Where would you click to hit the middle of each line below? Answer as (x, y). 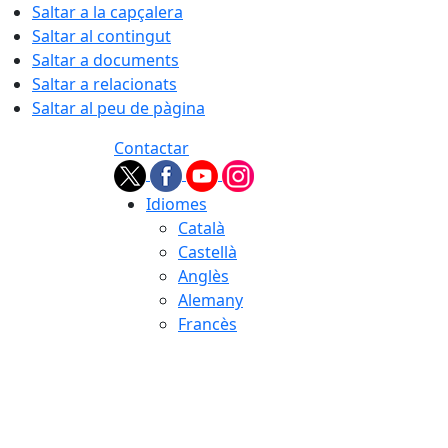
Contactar (151, 148)
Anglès (203, 276)
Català (201, 228)
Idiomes (176, 204)
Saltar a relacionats (104, 84)
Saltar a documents (105, 60)
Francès (207, 324)
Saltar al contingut (101, 36)
